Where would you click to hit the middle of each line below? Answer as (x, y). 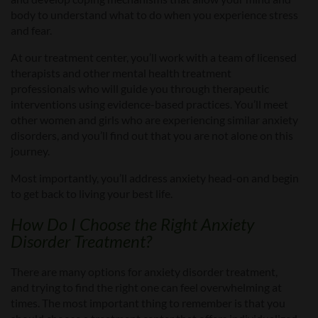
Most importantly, (56, 178)
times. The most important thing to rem (106, 302)
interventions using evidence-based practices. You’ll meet (149, 104)
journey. (30, 151)
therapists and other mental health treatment (121, 73)
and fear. (31, 31)
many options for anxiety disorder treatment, (168, 271)
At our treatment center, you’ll (85, 57)
